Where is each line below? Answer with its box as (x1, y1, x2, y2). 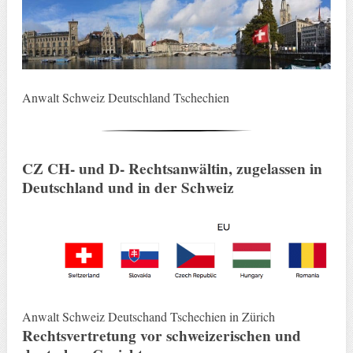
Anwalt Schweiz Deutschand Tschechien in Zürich (21, 308, 275, 325)
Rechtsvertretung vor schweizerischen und (21, 325, 301, 347)
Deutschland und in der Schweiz (21, 176, 234, 199)
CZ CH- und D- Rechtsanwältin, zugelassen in (21, 157, 322, 180)
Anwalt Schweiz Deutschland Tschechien (21, 88, 229, 106)
